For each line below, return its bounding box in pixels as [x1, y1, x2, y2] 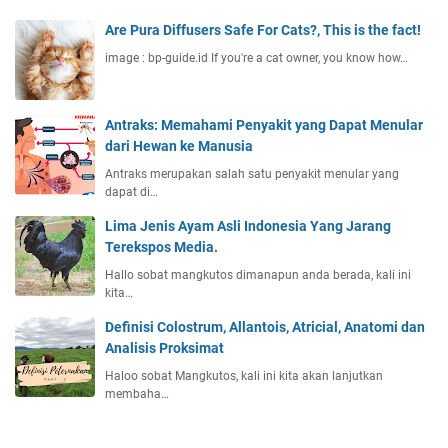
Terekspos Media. [105, 239, 218, 256]
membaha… [105, 387, 169, 402]
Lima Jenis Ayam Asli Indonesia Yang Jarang [105, 218, 391, 235]
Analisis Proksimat [105, 340, 224, 357]
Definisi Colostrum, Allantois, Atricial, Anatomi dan [105, 319, 425, 336]
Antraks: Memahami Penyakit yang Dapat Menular [105, 117, 423, 134]
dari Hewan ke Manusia [105, 138, 253, 155]
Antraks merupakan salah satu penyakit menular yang [105, 167, 399, 182]
